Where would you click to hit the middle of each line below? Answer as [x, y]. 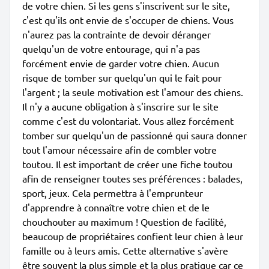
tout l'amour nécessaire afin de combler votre [119, 150]
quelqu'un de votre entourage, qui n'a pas [111, 49]
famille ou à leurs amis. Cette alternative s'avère [125, 250]
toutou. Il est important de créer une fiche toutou [127, 164]
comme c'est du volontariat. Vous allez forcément [128, 121]
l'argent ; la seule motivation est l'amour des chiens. [133, 92]
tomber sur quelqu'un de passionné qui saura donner [134, 135]
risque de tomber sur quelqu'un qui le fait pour [122, 77]
